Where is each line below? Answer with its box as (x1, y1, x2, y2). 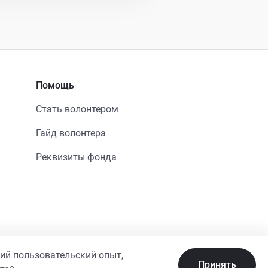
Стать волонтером (35, 103, 118, 115)
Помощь (35, 80, 74, 91)
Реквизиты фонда (35, 151, 117, 163)
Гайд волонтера (35, 127, 106, 139)
